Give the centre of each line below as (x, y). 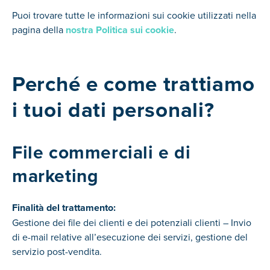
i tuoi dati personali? (113, 110)
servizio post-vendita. (57, 251)
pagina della (39, 30)
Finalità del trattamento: (64, 208)
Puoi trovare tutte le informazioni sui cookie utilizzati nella (134, 15)
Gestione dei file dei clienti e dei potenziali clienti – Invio (132, 222)
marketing (55, 176)
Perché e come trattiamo (134, 84)
